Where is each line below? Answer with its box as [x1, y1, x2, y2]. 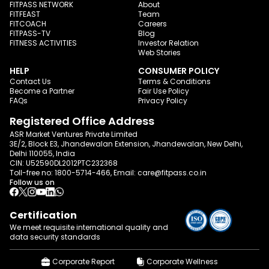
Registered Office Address [10, 113, 154, 128]
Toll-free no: [10, 167, 53, 178]
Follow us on [10, 177, 55, 187]
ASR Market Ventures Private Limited [10, 128, 138, 139]
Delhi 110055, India [10, 148, 75, 159]
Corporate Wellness [147, 256, 218, 267]
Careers [138, 18, 167, 29]
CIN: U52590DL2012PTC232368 [10, 157, 118, 168]
